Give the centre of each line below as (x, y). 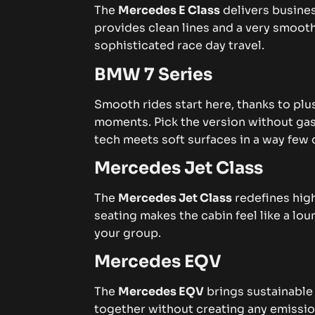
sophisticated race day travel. (180, 46)
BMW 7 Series (154, 74)
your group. (128, 233)
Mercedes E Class (169, 11)
